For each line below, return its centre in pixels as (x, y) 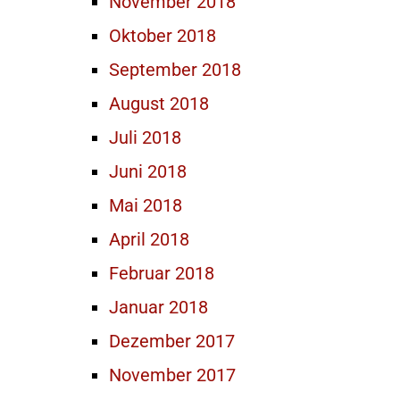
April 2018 (149, 239)
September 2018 (175, 70)
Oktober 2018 (162, 36)
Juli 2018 (145, 137)
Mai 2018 (146, 205)
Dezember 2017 (172, 341)
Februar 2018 (162, 273)
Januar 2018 (158, 307)
